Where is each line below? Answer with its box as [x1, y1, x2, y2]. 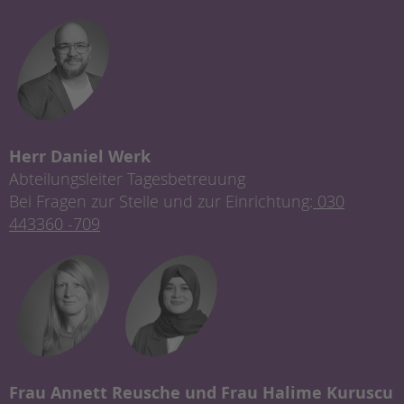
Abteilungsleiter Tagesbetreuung [9, 168, 245, 189]
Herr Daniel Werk [9, 145, 151, 167]
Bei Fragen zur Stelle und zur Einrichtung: [9, 190, 313, 212]
